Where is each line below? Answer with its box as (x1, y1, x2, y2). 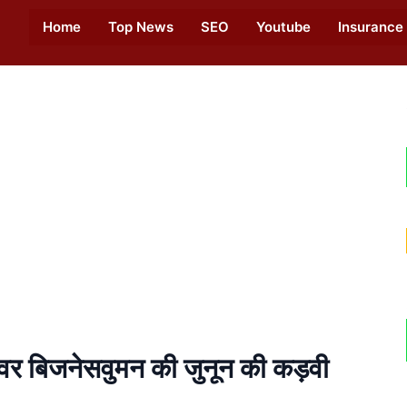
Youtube (256, 18, 311, 35)
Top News (108, 18, 174, 35)
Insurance (338, 18, 403, 35)
